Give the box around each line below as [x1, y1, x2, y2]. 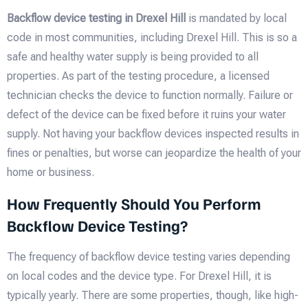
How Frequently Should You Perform [7, 192, 261, 213]
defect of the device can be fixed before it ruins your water [7, 108, 286, 122]
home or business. [7, 166, 94, 179]
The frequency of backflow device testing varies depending [7, 250, 290, 263]
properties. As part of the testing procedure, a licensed [7, 69, 269, 83]
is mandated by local [186, 12, 287, 25]
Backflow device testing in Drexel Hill [7, 12, 186, 25]
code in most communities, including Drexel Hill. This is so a [7, 31, 297, 45]
